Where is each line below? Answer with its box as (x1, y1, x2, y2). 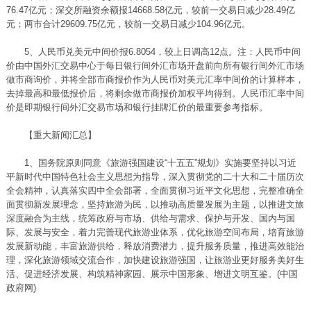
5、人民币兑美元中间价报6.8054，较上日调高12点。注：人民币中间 (6, 47, 301, 57)
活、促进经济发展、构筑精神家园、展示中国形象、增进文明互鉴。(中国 (6, 269, 298, 279)
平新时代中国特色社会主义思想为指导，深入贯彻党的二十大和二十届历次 (6, 171, 304, 182)
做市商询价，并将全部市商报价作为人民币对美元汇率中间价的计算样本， (6, 74, 304, 85)
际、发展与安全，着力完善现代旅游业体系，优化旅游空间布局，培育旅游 (6, 227, 304, 237)
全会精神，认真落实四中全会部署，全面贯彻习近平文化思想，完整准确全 (6, 185, 304, 196)
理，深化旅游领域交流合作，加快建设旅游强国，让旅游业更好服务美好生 (6, 255, 304, 265)
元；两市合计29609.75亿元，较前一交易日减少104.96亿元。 (6, 19, 251, 29)
